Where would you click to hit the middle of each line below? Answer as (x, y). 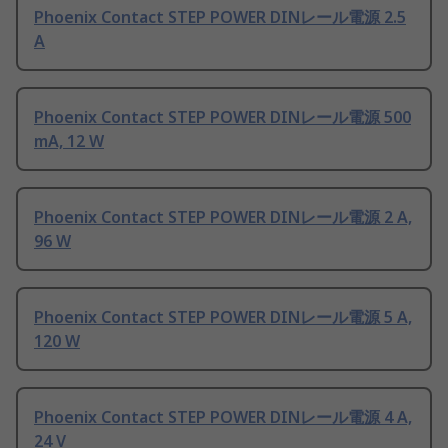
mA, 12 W (69, 141)
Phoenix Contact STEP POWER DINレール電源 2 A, (223, 217)
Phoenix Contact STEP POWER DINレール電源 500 (222, 117)
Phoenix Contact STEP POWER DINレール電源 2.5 (220, 17)
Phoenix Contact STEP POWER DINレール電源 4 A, (223, 417)
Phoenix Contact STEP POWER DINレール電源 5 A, (223, 317)
